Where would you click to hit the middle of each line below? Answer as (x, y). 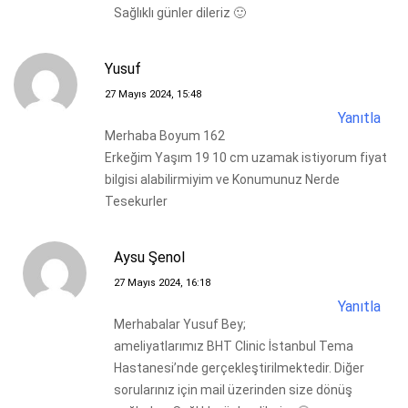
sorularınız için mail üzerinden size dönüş (233, 389)
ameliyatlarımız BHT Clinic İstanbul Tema (234, 346)
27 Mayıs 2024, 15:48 (153, 94)
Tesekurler (136, 201)
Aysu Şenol (149, 257)
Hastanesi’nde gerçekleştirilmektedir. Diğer (239, 367)
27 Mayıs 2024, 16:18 (162, 282)
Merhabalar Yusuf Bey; (180, 324)
